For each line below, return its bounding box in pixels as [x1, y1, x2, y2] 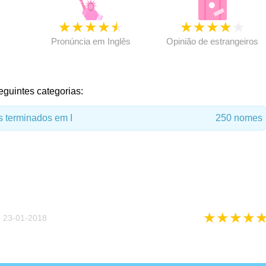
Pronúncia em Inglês [50, 36, 131, 46]
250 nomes [215, 113, 262, 123]
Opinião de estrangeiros [166, 36, 259, 46]
